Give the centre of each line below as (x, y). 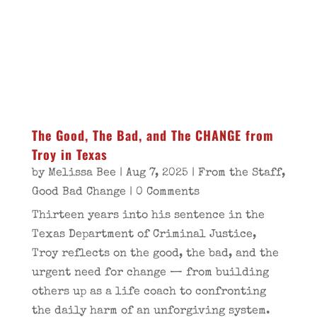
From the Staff (240, 173)
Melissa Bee (82, 173)
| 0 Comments (162, 192)
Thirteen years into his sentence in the (148, 216)
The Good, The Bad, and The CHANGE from (152, 135)
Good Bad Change (79, 192)
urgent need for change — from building (150, 273)
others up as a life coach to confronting (149, 292)
